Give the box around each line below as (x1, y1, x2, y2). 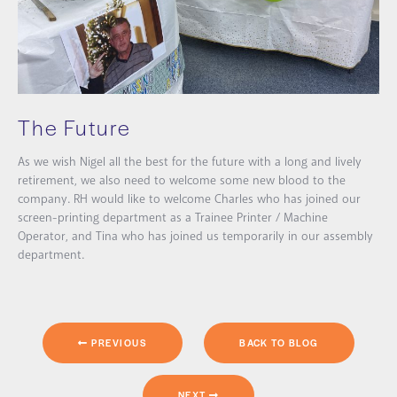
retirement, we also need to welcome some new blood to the (18, 171, 346, 190)
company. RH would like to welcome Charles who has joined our (18, 190, 361, 208)
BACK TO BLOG (239, 335, 319, 349)
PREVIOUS (88, 335, 148, 349)
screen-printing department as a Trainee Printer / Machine (18, 208, 328, 227)
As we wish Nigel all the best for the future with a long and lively (18, 152, 362, 171)
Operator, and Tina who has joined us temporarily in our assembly (18, 227, 373, 245)
